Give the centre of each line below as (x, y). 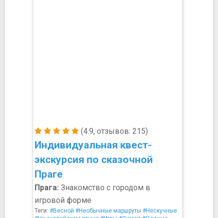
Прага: (47, 188)
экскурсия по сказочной (94, 160)
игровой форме (63, 200)
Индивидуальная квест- (93, 145)
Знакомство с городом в (105, 188)
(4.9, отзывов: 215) (113, 131)
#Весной (62, 211)
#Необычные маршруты (108, 211)
